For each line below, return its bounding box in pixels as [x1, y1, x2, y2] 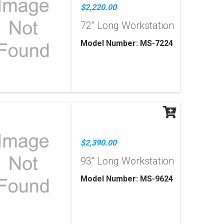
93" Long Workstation [80, 155, 174, 167]
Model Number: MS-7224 [80, 38, 173, 48]
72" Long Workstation [80, 19, 174, 31]
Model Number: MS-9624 [80, 174, 173, 183]
